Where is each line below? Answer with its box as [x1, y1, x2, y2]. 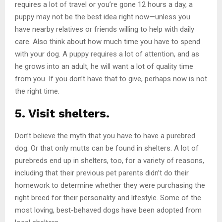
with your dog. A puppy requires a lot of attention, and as [15, 49, 199, 58]
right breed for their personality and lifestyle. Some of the [15, 193, 201, 202]
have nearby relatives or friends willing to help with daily [15, 24, 194, 34]
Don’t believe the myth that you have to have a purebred [15, 131, 195, 140]
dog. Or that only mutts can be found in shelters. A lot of [15, 143, 199, 153]
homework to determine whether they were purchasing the [15, 180, 205, 190]
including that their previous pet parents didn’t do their [15, 168, 189, 177]
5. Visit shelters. [15, 106, 110, 120]
